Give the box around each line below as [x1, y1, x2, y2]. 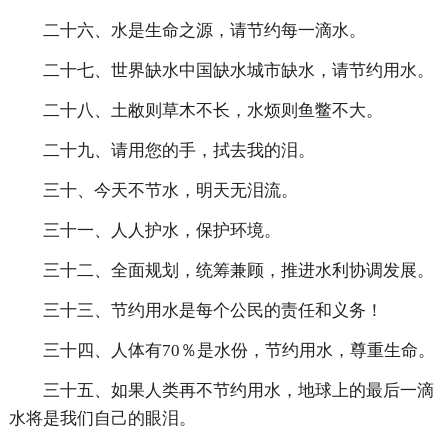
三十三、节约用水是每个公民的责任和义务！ [42, 301, 383, 321]
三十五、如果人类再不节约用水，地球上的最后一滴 [42, 381, 434, 401]
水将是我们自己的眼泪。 [8, 409, 196, 429]
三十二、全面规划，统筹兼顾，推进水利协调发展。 [42, 261, 434, 281]
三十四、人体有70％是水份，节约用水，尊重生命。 [42, 341, 435, 361]
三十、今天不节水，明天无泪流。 [42, 181, 298, 201]
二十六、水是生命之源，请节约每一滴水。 [42, 21, 366, 41]
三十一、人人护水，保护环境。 [42, 221, 281, 241]
